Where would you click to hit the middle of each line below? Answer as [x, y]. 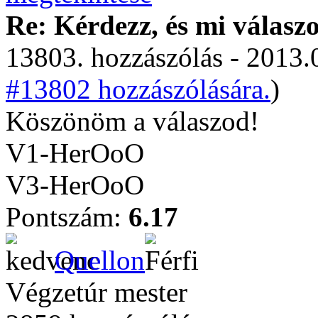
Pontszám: [67, 217]
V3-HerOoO [75, 185]
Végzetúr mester [97, 292]
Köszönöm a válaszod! [132, 121]
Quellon [100, 260]
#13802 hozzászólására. [138, 89]
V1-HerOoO [75, 153]
